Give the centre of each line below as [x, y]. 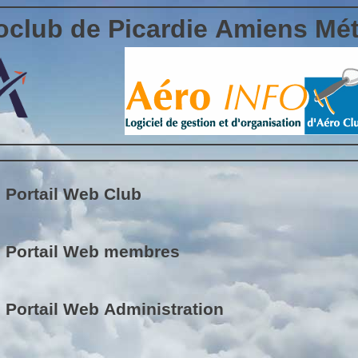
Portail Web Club [74, 194]
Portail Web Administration [115, 309]
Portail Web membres [93, 251]
